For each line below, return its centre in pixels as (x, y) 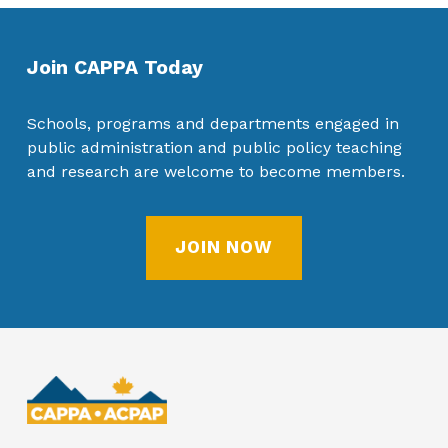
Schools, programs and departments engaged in (212, 123)
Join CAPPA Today (114, 67)
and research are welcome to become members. (215, 171)
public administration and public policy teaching (214, 147)
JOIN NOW (224, 247)
